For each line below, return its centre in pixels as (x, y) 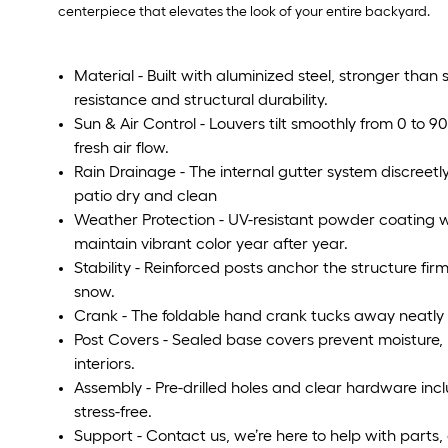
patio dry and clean (145, 196)
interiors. (104, 364)
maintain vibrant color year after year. (211, 244)
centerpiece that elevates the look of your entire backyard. (244, 12)
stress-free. (113, 412)
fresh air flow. (121, 148)
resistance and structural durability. (201, 100)
